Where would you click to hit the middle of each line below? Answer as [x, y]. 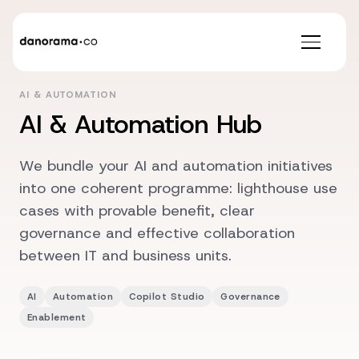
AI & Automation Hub [141, 124]
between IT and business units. [125, 255]
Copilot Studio [167, 297]
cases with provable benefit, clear [137, 210]
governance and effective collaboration [157, 233]
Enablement [56, 318]
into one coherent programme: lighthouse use [178, 188]
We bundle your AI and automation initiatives [176, 165]
